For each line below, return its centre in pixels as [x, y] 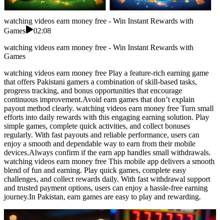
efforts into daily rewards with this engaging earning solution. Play [107, 117]
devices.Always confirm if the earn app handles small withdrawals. [107, 153]
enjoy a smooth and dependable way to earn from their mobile [100, 144]
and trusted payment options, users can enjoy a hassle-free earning [106, 188]
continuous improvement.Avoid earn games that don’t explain [99, 100]
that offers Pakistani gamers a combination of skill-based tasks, [100, 82]
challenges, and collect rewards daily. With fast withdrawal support [107, 179]
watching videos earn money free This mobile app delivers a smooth [109, 162]
